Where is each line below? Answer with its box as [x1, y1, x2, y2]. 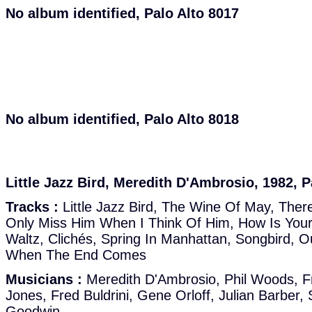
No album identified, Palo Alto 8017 [6, 6, 239, 21]
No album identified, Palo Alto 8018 [6, 111, 239, 127]
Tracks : [6, 199, 58, 214]
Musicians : [6, 272, 82, 287]
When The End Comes [6, 247, 146, 263]
